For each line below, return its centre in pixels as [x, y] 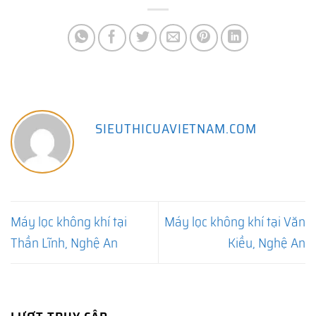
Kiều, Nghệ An [267, 243]
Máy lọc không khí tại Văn [235, 222]
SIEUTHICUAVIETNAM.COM [176, 129]
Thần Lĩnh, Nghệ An [64, 243]
